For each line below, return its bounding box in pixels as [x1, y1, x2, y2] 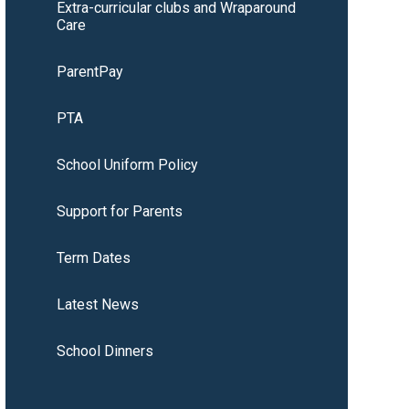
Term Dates [56, 249, 131, 267]
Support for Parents [56, 203, 183, 221]
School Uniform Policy [56, 156, 198, 174]
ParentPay [56, 63, 123, 81]
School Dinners [56, 342, 153, 361]
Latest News [56, 296, 139, 314]
